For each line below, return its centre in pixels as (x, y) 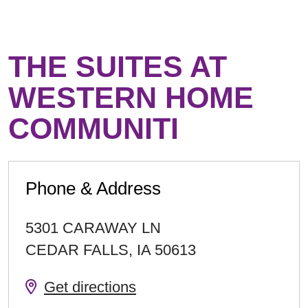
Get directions (90, 287)
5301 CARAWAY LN (93, 228)
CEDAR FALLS (77, 250)
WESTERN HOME (131, 98)
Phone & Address (93, 188)
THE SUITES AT (118, 67)
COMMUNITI (93, 129)
